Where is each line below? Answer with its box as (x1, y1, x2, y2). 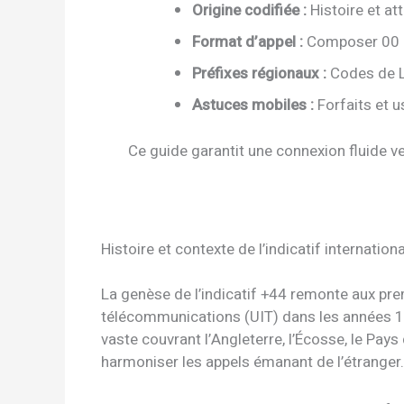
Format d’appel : (192, 31, 303, 54)
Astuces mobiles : (192, 94, 314, 117)
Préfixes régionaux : (192, 62, 326, 86)
